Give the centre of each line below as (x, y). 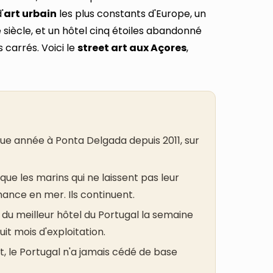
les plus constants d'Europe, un (131, 14)
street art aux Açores (132, 48)
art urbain (30, 14)
